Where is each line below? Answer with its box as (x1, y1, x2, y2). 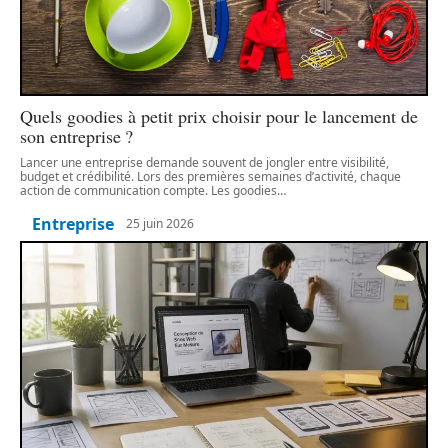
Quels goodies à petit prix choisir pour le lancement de (20, 103, 418, 128)
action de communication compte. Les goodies (20, 181, 277, 199)
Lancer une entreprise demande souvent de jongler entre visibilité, (20, 153, 389, 171)
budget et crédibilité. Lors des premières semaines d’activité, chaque (20, 167, 401, 185)
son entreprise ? (20, 123, 133, 148)
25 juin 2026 (126, 215, 194, 233)
